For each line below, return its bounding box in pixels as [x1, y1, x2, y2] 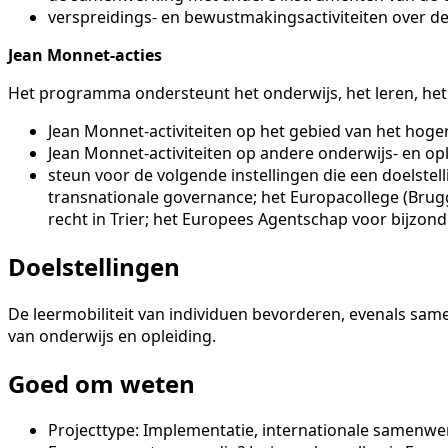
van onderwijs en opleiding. [8, 324, 216, 347]
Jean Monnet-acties [8, 43, 162, 66]
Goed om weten [8, 366, 195, 400]
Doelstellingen [8, 249, 180, 283]
